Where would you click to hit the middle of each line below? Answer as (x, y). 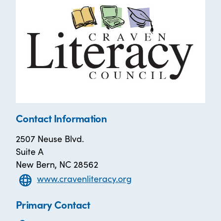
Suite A (30, 151)
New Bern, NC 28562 (57, 164)
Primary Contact (53, 204)
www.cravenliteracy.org (84, 179)
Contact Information (61, 118)
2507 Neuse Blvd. (50, 139)
